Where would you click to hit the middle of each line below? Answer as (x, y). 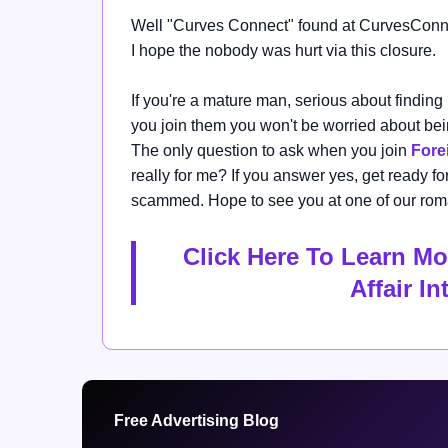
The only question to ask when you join (271, 151)
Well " (152, 26)
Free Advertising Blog (196, 421)
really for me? (179, 176)
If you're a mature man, (213, 101)
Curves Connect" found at (266, 26)
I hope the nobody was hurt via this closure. (283, 51)
